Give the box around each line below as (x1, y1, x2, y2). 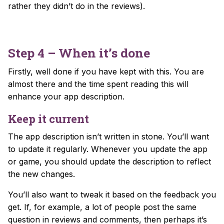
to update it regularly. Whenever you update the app (8, 143, 207, 154)
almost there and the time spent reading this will (8, 78, 188, 89)
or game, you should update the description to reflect (8, 156, 211, 166)
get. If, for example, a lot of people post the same (8, 201, 196, 212)
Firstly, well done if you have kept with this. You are (8, 66, 204, 76)
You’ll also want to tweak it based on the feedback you (8, 189, 216, 199)
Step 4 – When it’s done (8, 44, 150, 61)
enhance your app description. (8, 91, 124, 101)
